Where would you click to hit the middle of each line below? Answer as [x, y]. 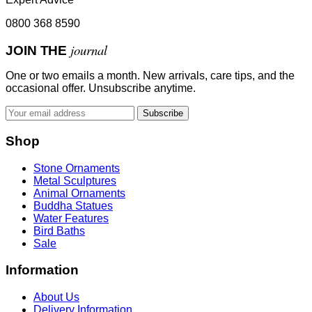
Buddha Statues [73, 205]
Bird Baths [59, 231]
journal [89, 49]
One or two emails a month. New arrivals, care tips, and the [150, 76]
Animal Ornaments [79, 193]
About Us [56, 297]
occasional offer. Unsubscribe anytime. [101, 88]
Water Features [71, 218]
